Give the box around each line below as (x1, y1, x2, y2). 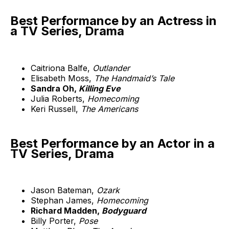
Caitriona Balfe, (31, 62, 93, 73)
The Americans (81, 103, 138, 114)
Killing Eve (79, 83, 121, 94)
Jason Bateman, (31, 185, 97, 196)
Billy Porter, (31, 216, 79, 226)
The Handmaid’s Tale (94, 73, 174, 83)
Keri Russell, (31, 103, 81, 114)
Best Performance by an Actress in (10, 13, 217, 28)
